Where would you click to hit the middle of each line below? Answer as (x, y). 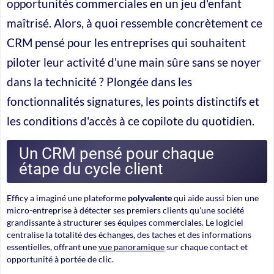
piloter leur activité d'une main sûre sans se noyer (134, 62)
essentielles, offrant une (53, 246)
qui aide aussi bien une (215, 198)
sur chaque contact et (206, 246)
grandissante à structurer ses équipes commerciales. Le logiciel (125, 222)
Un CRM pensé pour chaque (117, 153)
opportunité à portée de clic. (60, 259)
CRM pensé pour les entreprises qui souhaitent (126, 43)
